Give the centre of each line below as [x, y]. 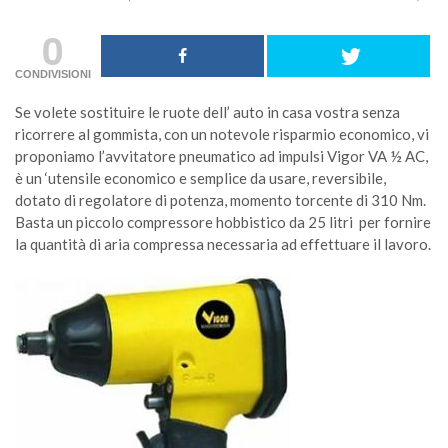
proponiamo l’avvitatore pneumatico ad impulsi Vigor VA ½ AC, [221, 156]
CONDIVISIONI [53, 74]
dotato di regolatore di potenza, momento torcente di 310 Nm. [220, 200]
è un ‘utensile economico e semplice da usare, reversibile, [200, 178]
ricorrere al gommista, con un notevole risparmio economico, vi [222, 134]
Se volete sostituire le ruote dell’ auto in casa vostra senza [207, 112]
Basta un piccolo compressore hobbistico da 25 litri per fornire [223, 222]
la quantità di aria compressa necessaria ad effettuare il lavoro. [223, 244]
